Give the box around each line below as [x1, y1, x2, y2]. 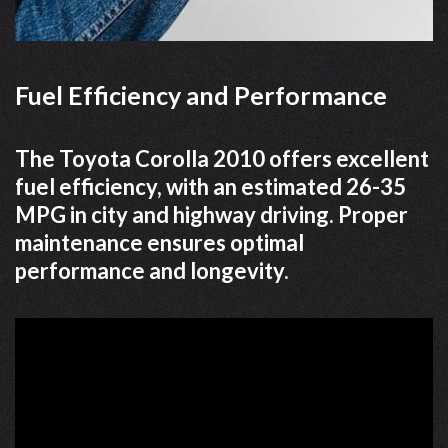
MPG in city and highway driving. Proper [15, 200, 408, 228]
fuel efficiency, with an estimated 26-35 [15, 172, 406, 200]
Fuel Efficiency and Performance [15, 79, 387, 110]
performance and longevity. [15, 256, 289, 284]
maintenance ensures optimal [15, 228, 304, 256]
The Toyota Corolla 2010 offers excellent [15, 144, 429, 172]
